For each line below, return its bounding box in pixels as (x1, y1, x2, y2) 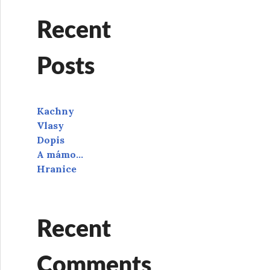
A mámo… (37, 148, 83, 160)
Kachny (37, 105, 74, 117)
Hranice (37, 163, 77, 175)
